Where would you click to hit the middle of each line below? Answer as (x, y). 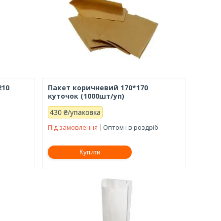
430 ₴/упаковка (75, 112)
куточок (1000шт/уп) (86, 96)
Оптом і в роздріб (130, 127)
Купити (90, 152)
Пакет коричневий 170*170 (98, 87)
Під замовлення (73, 127)
